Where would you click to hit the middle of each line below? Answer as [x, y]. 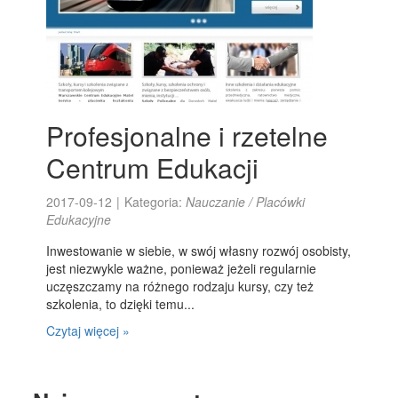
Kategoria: [155, 202]
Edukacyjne [79, 219]
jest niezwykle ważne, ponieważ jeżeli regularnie [182, 268]
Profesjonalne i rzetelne [187, 135]
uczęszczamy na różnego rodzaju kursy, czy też [180, 286]
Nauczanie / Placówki [246, 202]
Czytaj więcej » [88, 330]
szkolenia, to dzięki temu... [121, 304]
